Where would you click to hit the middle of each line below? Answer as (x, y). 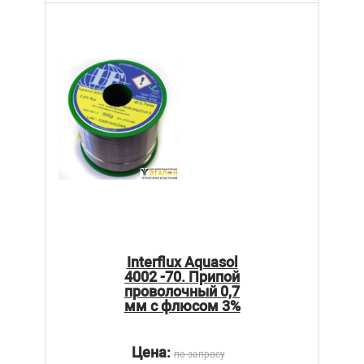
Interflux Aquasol (182, 262)
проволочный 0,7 (182, 291)
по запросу (199, 354)
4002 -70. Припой (182, 276)
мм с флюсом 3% (182, 305)
